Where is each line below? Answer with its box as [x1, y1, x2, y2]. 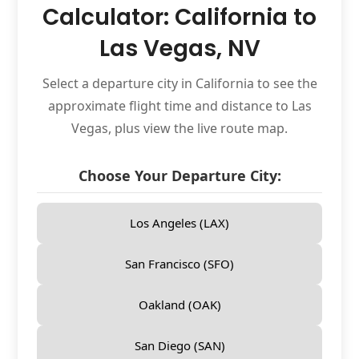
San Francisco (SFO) [125, 256, 234, 272]
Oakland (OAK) [138, 296, 221, 313]
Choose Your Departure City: [78, 165, 281, 185]
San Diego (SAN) [134, 337, 225, 354]
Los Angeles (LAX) [130, 215, 229, 232]
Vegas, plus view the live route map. [71, 119, 288, 137]
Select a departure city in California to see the [42, 74, 317, 92]
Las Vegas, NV [99, 32, 260, 64]
